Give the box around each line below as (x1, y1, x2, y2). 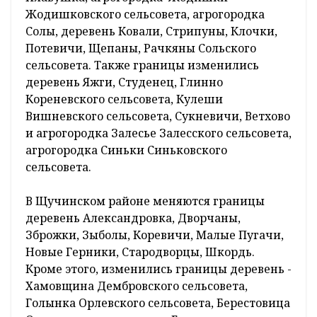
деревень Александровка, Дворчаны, (25, 210, 241, 226)
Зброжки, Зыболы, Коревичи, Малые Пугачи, (25, 227, 284, 243)
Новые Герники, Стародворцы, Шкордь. (25, 244, 255, 260)
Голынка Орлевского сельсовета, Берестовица (25, 295, 290, 311)
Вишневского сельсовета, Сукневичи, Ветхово (25, 108, 290, 125)
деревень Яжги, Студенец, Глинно (25, 74, 223, 91)
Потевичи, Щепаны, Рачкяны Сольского (25, 40, 256, 57)
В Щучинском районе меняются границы (25, 193, 265, 209)
